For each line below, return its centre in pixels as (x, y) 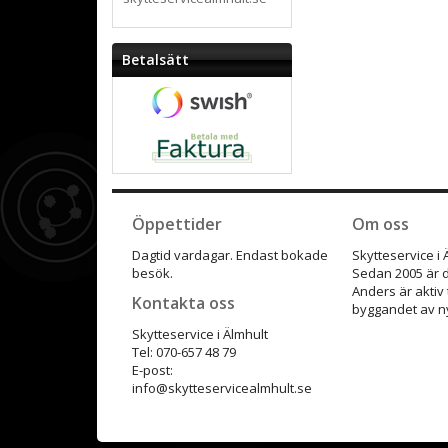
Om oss (380, 223)
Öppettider (177, 223)
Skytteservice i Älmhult (200, 333)
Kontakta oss (183, 302)
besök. (152, 272)
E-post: (152, 369)
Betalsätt (155, 59)
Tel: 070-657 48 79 (185, 351)
